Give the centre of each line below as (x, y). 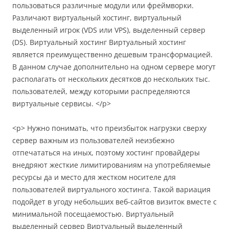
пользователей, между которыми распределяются (101, 91)
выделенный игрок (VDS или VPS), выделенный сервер (109, 30)
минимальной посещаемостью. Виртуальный (93, 214)
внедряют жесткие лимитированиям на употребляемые (111, 165)
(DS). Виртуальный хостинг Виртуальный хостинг (99, 42)
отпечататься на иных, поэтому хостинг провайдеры (106, 152)
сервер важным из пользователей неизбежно (93, 140)
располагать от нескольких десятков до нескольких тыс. (111, 79)
